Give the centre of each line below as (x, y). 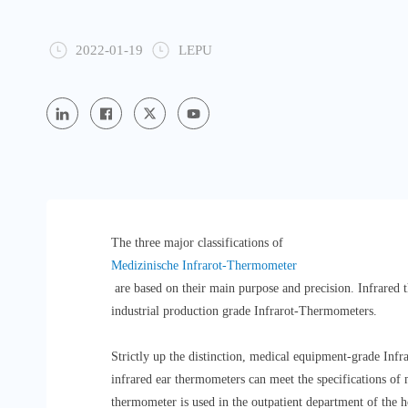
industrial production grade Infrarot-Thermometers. (244, 311)
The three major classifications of (199, 243)
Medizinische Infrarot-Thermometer (204, 266)
